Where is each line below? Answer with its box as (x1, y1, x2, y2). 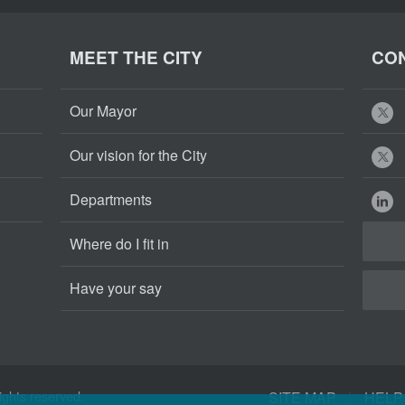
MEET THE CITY (70, 45, 203, 70)
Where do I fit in (70, 233, 170, 254)
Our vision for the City (70, 145, 208, 165)
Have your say (70, 278, 163, 298)
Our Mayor (70, 100, 137, 121)
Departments (70, 189, 153, 210)
